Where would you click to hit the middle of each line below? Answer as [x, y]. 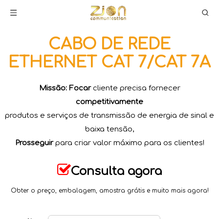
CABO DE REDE [109, 44]
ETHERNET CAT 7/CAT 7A [109, 62]
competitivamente [109, 102]
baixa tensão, [109, 129]
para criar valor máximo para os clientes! [129, 143]
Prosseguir [34, 143]
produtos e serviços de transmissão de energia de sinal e [109, 116]
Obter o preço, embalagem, [55, 191]
